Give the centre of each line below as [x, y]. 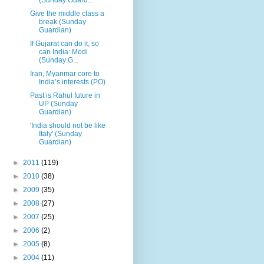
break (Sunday [62, 22]
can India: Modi [63, 52]
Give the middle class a [67, 13]
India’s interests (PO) [72, 82]
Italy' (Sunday [60, 133]
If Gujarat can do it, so [64, 43]
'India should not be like [67, 125]
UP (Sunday [58, 103]
